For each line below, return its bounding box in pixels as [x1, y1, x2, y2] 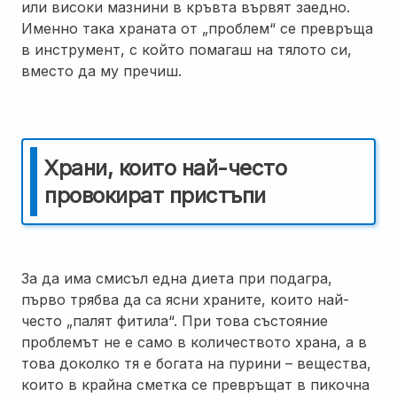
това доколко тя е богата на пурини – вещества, [21, 354, 371, 372]
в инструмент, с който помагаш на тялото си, [21, 40, 352, 58]
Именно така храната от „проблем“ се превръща [21, 19, 373, 37]
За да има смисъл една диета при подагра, [21, 269, 332, 287]
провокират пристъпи [44, 182, 266, 208]
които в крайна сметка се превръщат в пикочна [21, 375, 370, 393]
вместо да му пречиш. [21, 61, 182, 80]
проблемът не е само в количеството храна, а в [21, 332, 367, 351]
